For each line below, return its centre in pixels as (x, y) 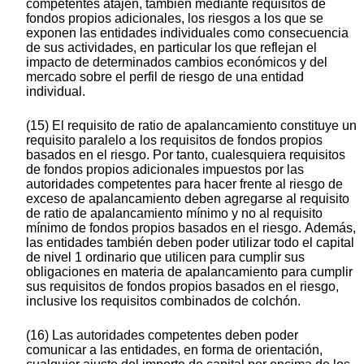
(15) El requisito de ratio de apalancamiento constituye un (191, 126)
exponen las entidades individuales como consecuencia (187, 33)
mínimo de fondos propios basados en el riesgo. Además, (191, 228)
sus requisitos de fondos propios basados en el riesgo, (182, 287)
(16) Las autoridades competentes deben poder (162, 336)
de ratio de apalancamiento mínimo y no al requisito (174, 214)
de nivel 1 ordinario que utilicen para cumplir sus (165, 258)
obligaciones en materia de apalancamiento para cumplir (189, 272)
